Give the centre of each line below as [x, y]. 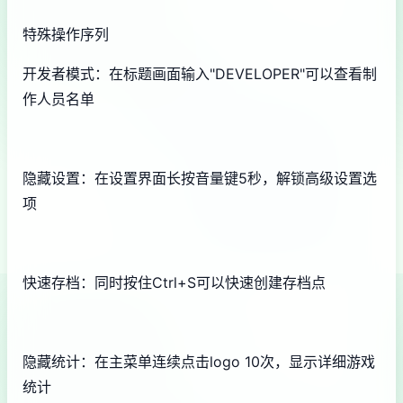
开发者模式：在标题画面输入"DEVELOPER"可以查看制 [200, 73]
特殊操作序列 [66, 34]
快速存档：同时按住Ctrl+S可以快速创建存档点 [174, 282]
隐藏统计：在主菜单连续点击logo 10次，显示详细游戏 [199, 361]
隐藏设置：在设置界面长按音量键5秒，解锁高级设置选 [200, 178]
